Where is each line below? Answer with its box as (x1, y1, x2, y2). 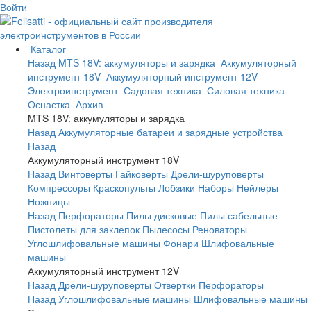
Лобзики (158, 180, 195, 194)
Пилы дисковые (126, 208, 197, 222)
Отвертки (154, 278, 196, 292)
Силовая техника (207, 83, 287, 97)
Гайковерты (115, 167, 168, 180)
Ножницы (28, 194, 70, 208)
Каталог (28, 42, 69, 56)
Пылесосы (142, 222, 190, 236)
